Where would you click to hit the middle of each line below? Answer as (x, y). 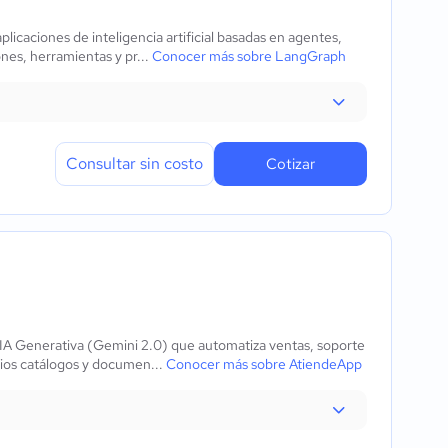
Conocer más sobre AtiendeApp (264, 364)
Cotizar (290, 164)
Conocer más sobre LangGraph (249, 56)
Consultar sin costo (134, 163)
